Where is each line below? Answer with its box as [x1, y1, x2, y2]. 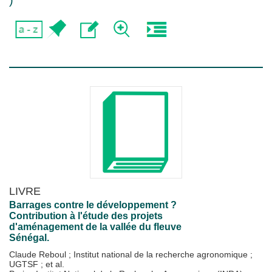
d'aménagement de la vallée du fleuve [9, 222, 182, 232]
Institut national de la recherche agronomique [73, 250, 250, 259]
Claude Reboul [9, 250, 69, 259]
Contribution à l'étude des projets [9, 211, 163, 221]
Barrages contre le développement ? [9, 200, 177, 210]
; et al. [41, 259, 64, 269]
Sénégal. [9, 233, 49, 243]
